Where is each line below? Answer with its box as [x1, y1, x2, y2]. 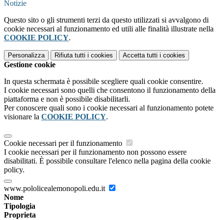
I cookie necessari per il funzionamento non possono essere [4, 147, 187, 156]
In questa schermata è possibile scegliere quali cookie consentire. [4, 77, 203, 85]
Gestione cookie [4, 60, 55, 69]
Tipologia [4, 201, 35, 210]
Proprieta [4, 210, 36, 219]
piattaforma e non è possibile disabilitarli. [4, 94, 130, 103]
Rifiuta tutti [55, 51, 85, 59]
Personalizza [8, 51, 45, 59]
